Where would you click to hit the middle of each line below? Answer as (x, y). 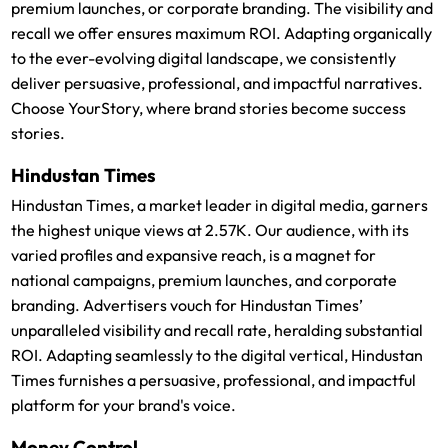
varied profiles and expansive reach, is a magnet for (194, 255)
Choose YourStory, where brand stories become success (209, 108)
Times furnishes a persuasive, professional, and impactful (214, 380)
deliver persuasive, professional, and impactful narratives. (217, 83)
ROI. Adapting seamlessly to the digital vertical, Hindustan (217, 355)
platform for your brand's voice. (124, 405)
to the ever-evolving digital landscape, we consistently (204, 58)
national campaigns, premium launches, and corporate (204, 280)
